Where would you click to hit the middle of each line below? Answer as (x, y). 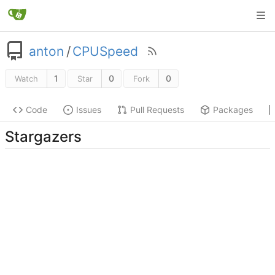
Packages (233, 110)
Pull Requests (157, 110)
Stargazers (43, 136)
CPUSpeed (105, 51)
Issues (89, 110)
